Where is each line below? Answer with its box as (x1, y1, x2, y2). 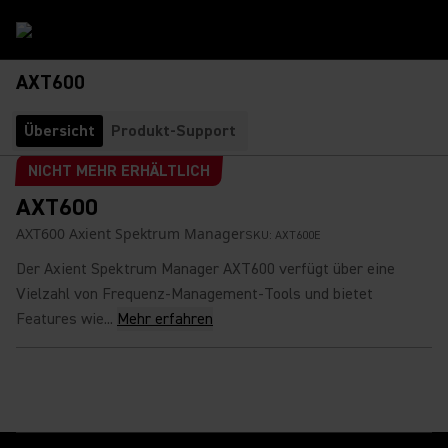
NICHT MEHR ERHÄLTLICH (27, 161, 210, 181)
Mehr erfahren (117, 309, 213, 329)
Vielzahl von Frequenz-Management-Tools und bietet (16, 284, 373, 304)
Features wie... (16, 309, 113, 329)
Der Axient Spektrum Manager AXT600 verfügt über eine (16, 259, 395, 279)
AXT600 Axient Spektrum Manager (16, 224, 245, 243)
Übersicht (24, 121, 95, 141)
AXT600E (275, 228, 320, 243)
